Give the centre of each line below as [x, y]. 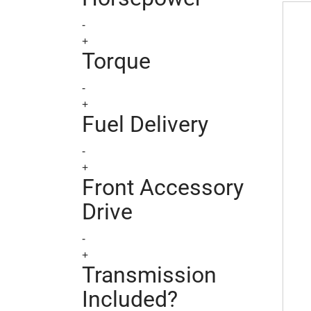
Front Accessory [163, 187]
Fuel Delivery [145, 124]
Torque [116, 61]
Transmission [149, 275]
